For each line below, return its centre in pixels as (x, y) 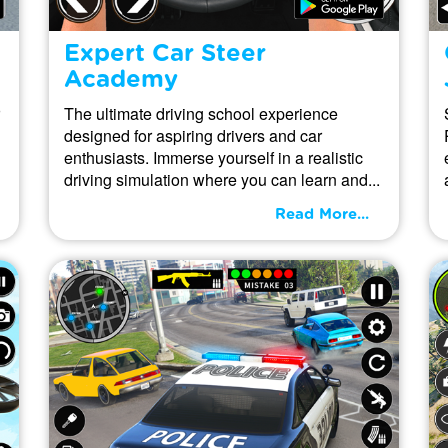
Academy (121, 79)
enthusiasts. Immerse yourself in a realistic (213, 157)
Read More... (322, 214)
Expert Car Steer (165, 53)
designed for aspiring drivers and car (193, 135)
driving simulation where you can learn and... (222, 179)
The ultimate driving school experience (201, 113)
